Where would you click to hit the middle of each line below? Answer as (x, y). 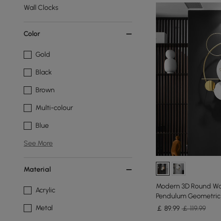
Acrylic (45, 190)
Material (37, 169)
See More (38, 143)
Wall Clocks (41, 8)
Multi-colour (54, 108)
